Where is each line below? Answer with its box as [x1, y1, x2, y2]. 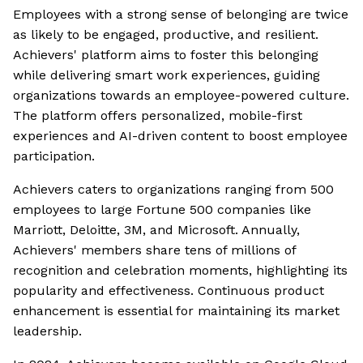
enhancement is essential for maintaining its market [13, 303, 340, 319]
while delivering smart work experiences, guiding [13, 67, 320, 83]
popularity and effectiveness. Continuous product [13, 283, 324, 299]
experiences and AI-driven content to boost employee [13, 128, 348, 144]
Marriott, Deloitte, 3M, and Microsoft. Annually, [13, 222, 300, 238]
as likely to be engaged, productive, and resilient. [13, 27, 318, 43]
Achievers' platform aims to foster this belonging [13, 47, 318, 63]
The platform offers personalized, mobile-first [13, 108, 302, 124]
